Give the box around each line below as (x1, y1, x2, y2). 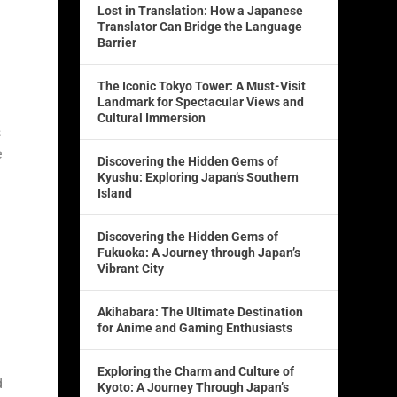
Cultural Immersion (97, 111, 206, 126)
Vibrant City (97, 261, 165, 276)
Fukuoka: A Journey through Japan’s (97, 245, 301, 261)
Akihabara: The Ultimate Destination (97, 305, 304, 320)
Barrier (97, 35, 137, 51)
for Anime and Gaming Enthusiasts (97, 321, 293, 336)
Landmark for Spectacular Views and (97, 95, 305, 110)
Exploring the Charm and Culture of (97, 364, 295, 379)
